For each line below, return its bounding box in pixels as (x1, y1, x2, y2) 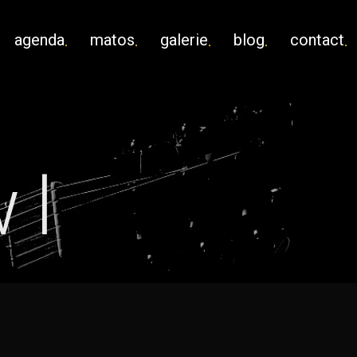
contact (290, 30, 344, 49)
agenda (14, 30, 65, 49)
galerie (160, 30, 208, 49)
